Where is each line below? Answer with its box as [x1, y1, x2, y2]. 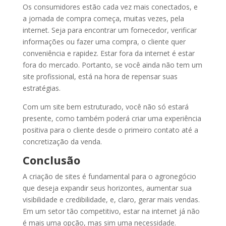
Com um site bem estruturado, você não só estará [22, 101, 189, 111]
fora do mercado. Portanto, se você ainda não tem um [22, 60, 202, 70]
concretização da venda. [22, 136, 102, 146]
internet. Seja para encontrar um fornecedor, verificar [22, 25, 197, 35]
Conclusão [22, 152, 80, 167]
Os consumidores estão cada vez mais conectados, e [22, 2, 198, 12]
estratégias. [22, 83, 61, 93]
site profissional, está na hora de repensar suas [22, 71, 178, 81]
